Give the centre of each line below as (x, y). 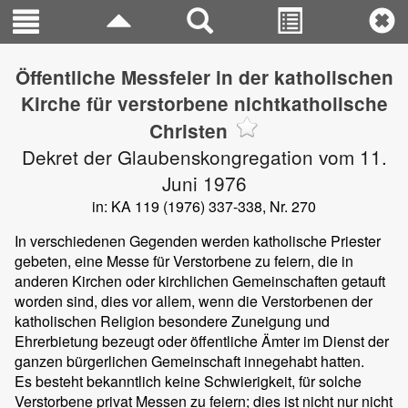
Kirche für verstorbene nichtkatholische (204, 103)
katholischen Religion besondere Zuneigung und (172, 321)
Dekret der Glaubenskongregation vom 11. (204, 157)
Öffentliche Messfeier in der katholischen (204, 77)
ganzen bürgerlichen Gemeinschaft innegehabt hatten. (189, 361)
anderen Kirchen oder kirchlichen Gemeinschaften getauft (200, 281)
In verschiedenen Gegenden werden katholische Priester (198, 241)
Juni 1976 (204, 183)
